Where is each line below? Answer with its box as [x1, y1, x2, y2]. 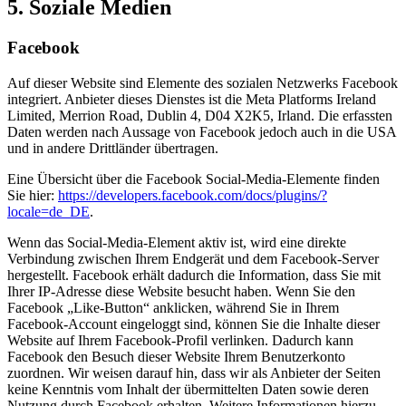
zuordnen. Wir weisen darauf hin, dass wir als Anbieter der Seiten [7, 364, 381, 381]
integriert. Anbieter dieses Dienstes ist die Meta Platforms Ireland [7, 91, 376, 107]
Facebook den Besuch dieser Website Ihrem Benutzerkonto [7, 348, 345, 364]
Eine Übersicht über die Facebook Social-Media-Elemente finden [7, 170, 380, 187]
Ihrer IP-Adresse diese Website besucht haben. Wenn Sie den [7, 283, 355, 299]
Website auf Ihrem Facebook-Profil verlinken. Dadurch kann [7, 332, 353, 348]
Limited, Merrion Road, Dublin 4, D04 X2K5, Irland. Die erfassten [7, 107, 392, 123]
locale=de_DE [7, 203, 90, 219]
